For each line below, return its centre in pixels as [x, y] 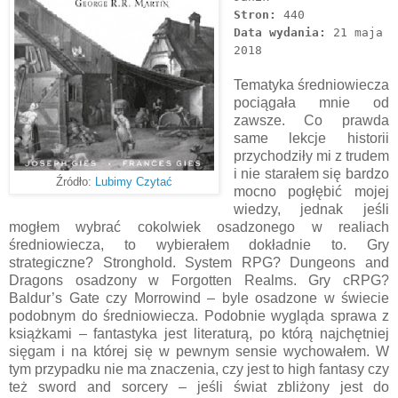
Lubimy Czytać [134, 182]
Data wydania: [279, 32]
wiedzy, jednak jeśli [311, 209]
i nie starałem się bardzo [311, 173]
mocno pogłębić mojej [311, 191]
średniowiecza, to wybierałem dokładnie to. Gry [199, 244]
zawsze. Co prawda [311, 120]
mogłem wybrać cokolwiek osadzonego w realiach [199, 227]
